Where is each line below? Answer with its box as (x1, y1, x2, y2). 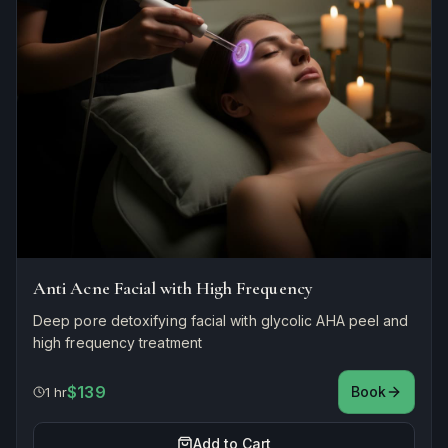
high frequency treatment (33, 333, 202, 351)
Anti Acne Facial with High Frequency (33, 276, 313, 299)
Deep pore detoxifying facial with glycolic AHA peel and (33, 311, 409, 329)
